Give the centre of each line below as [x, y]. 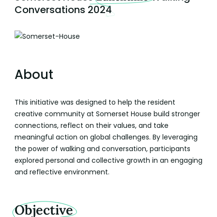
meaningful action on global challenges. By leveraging [106, 137]
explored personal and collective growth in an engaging [108, 161]
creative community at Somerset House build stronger [107, 114]
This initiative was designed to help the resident [95, 102]
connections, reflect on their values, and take [92, 126]
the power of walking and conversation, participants [102, 149]
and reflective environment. [62, 172]
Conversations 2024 [63, 10]
